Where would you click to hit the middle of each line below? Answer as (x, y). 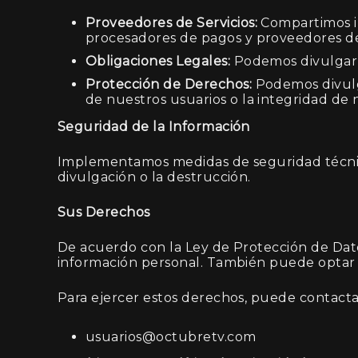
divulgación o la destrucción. (154, 177)
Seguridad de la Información (154, 127)
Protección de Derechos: (169, 84)
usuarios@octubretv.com (171, 337)
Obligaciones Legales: (158, 61)
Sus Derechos (104, 212)
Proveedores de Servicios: (171, 23)
